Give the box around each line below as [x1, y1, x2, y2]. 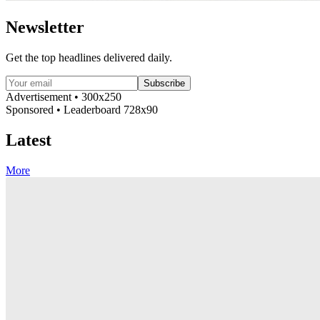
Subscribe [144, 78, 185, 89]
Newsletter [6, 18, 84, 37]
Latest [6, 131, 51, 149]
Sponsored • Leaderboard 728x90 [6, 104, 158, 116]
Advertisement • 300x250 [6, 91, 121, 104]
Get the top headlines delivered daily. [6, 51, 172, 64]
